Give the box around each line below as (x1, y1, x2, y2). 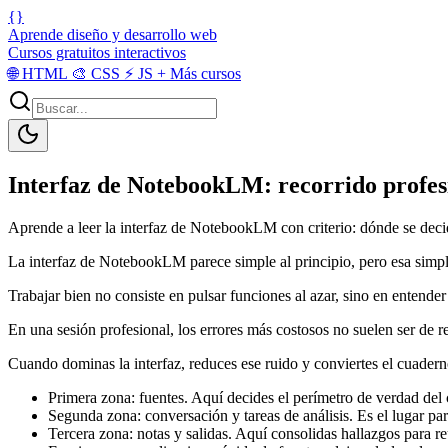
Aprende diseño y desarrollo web (8, 26, 217, 43)
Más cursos (166, 65, 241, 82)
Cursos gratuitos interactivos (8, 44, 186, 61)
